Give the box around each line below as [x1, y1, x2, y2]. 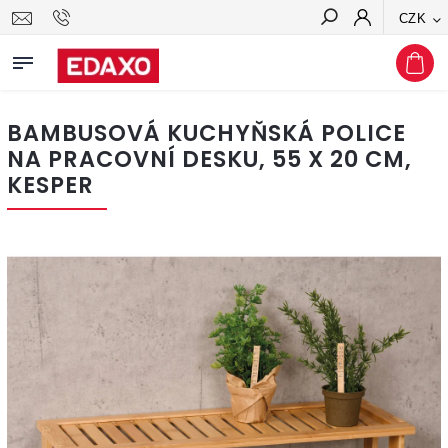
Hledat [378, 45, 426, 61]
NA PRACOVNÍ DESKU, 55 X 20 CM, [7, 143, 412, 175]
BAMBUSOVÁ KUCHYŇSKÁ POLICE [7, 117, 406, 149]
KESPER [7, 169, 94, 201]
